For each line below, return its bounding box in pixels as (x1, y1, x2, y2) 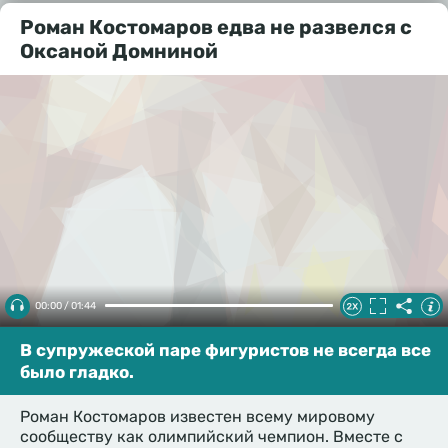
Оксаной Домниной (20, 38, 218, 63)
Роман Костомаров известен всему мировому (20, 406, 375, 426)
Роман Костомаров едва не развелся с (20, 14, 412, 39)
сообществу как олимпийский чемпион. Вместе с (20, 426, 403, 446)
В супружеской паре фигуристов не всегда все (20, 339, 431, 360)
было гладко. (20, 361, 134, 382)
